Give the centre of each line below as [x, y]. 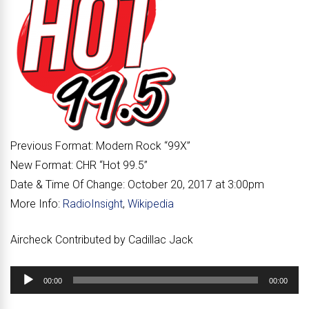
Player [25, 294]
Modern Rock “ [130, 146]
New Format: [42, 165]
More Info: [35, 204]
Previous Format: [52, 146]
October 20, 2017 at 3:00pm [195, 185]
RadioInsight [93, 204]
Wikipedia [151, 204]
